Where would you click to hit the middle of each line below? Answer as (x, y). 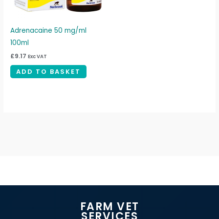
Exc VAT (38, 57)
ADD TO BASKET (49, 72)
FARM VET (109, 207)
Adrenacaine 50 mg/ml (49, 31)
